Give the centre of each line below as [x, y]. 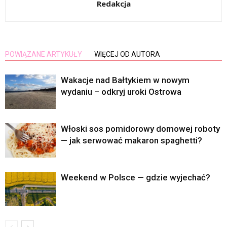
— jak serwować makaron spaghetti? [131, 140]
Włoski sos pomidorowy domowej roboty [140, 128]
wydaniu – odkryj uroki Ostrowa [121, 91]
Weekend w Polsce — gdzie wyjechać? [136, 177]
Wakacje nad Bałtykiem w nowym [125, 80]
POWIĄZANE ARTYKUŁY [44, 54]
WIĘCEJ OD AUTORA [127, 54]
